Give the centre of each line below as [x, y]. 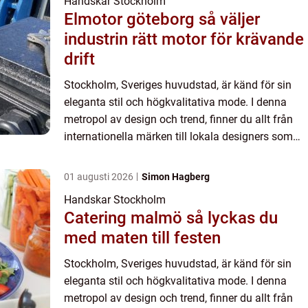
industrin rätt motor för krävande [184, 39]
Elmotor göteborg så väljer [131, 19]
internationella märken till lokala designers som [178, 136]
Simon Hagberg [176, 176]
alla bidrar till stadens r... [123, 153]
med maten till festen [142, 238]
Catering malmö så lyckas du [125, 218]
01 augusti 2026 [100, 176]
